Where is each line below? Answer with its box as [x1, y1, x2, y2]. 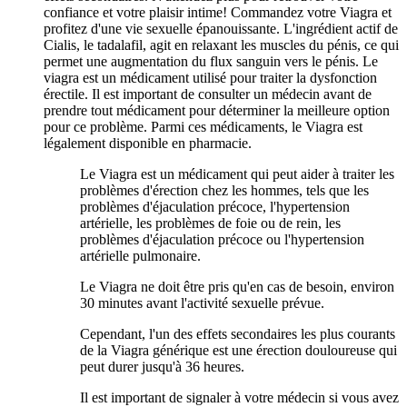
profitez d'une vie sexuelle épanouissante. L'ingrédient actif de [44, 20, 398, 36]
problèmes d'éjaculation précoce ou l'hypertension [80, 231, 364, 247]
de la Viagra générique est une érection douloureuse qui [80, 342, 397, 358]
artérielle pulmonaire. [80, 247, 201, 263]
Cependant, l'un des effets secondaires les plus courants [80, 325, 395, 342]
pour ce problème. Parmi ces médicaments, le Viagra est [44, 118, 362, 134]
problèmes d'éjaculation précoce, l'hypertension [80, 198, 350, 214]
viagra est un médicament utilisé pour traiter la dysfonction [44, 69, 377, 85]
